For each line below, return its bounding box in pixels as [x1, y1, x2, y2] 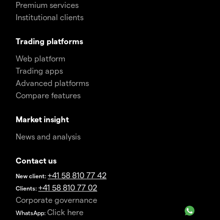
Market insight [16, 114, 69, 124]
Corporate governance [16, 195, 97, 205]
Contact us [16, 156, 56, 165]
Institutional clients [16, 12, 83, 22]
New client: [16, 172, 46, 180]
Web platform [16, 54, 65, 63]
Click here [47, 207, 83, 217]
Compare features [16, 90, 81, 100]
